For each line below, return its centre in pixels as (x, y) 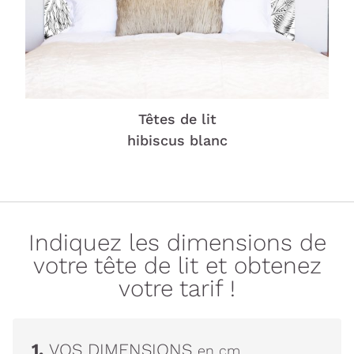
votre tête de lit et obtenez (177, 265)
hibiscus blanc (177, 141)
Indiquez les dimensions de (177, 243)
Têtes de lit (177, 119)
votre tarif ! (177, 288)
